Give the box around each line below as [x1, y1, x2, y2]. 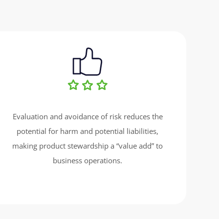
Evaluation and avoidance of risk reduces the [12, 111, 163, 122]
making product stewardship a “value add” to [12, 141, 163, 151]
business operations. [53, 155, 123, 166]
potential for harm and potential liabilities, [17, 126, 159, 136]
